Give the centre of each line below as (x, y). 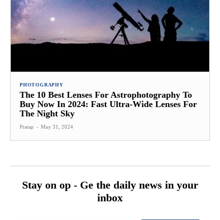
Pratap (27, 126)
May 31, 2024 (57, 126)
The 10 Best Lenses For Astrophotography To (106, 95)
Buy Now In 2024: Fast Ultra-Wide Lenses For (108, 104)
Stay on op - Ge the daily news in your (110, 185)
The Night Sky (47, 113)
